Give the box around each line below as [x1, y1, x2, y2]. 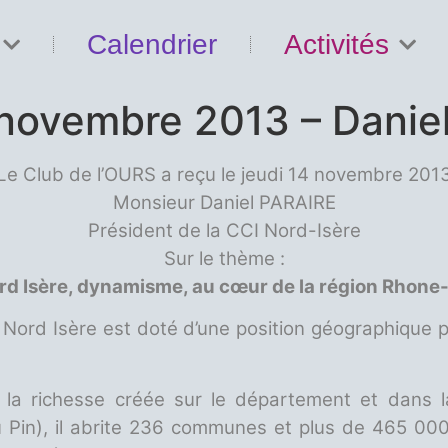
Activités [283, 28, 389, 60]
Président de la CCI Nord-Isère [87, 219, 361, 242]
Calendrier [86, 28, 217, 60]
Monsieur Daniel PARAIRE [112, 191, 336, 214]
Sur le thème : [163, 247, 285, 270]
